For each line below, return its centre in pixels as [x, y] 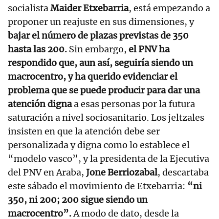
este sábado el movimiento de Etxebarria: [98, 186]
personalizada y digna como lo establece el [99, 145]
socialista [28, 8]
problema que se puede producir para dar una [104, 90]
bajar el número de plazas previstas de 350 [98, 36]
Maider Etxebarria [88, 8]
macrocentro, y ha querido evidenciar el [93, 77]
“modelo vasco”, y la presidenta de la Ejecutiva [109, 159]
